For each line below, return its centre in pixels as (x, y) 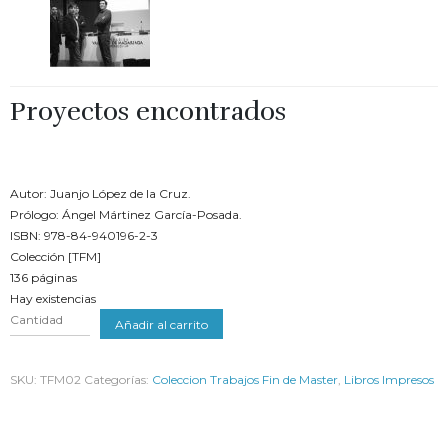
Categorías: (118, 379)
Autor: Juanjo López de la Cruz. (100, 193)
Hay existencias (53, 298)
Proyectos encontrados (148, 111)
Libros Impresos (389, 379)
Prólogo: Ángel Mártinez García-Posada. (126, 214)
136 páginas (43, 277)
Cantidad (36, 319)
